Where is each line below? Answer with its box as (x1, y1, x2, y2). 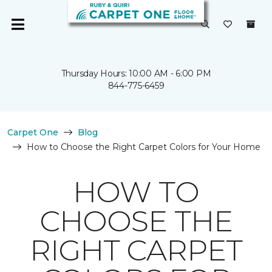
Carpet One (7, 127, 58, 138)
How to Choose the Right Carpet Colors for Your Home (27, 141, 260, 152)
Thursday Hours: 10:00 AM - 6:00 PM (61, 68, 211, 79)
